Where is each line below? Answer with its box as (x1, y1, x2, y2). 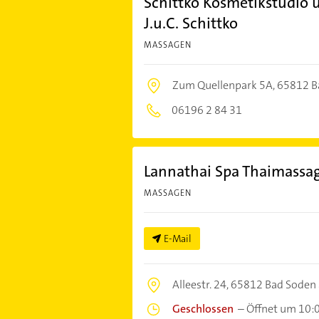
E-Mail (163, 231, 192, 245)
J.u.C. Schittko (143, 12, 238, 33)
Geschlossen (172, 300, 234, 316)
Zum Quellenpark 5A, (172, 77, 277, 93)
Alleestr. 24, (172, 276, 231, 292)
